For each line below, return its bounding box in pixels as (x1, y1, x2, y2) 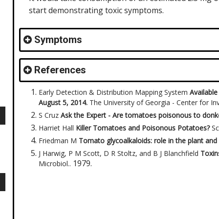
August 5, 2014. (39, 98, 89, 107)
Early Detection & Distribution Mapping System (39, 88, 190, 97)
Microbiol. (39, 159, 69, 168)
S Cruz (39, 110, 61, 120)
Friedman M (39, 136, 79, 145)
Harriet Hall (39, 123, 76, 132)
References (34, 64, 86, 76)
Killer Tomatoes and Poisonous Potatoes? (76, 123, 212, 132)
